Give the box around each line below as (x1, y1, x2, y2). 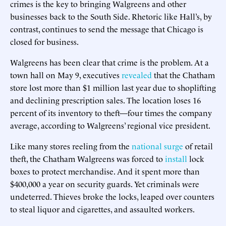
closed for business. (10, 35, 79, 47)
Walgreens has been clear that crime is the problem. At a (10, 56, 209, 68)
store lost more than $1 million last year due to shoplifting (10, 81, 216, 93)
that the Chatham (152, 69, 215, 80)
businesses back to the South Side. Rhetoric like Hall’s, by (10, 10, 212, 22)
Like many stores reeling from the (10, 140, 132, 151)
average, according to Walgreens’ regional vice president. (10, 119, 210, 131)
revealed (122, 69, 152, 80)
